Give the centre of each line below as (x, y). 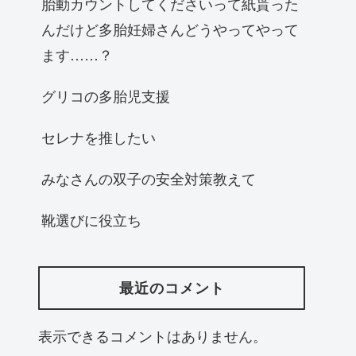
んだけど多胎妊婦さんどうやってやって (170, 29)
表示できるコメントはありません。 (153, 335)
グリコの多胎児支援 (106, 96)
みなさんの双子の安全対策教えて (149, 178)
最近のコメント (172, 288)
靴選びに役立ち (91, 220)
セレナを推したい (99, 137)
